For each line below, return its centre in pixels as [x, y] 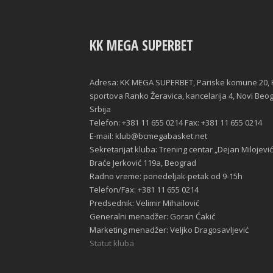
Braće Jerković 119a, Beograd [143, 163]
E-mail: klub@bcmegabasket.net [148, 136]
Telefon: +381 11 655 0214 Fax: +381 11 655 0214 [176, 123]
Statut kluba [112, 243]
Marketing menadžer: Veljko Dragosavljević [169, 230]
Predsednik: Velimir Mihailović [144, 203]
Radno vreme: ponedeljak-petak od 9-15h [166, 176]
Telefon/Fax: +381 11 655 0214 [144, 190]
